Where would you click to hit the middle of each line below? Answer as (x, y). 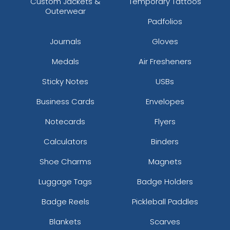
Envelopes (165, 101)
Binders (165, 141)
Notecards (65, 121)
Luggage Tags (65, 181)
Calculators (65, 141)
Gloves (165, 41)
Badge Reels (65, 201)
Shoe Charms (65, 161)
